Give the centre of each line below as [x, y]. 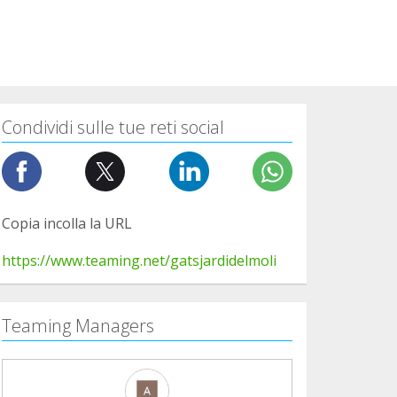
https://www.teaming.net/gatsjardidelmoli [139, 260]
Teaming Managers [78, 325]
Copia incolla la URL [67, 223]
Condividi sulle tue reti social [113, 127]
